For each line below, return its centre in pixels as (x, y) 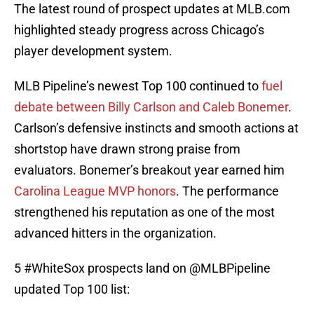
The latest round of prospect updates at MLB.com (152, 9)
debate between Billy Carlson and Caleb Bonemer (151, 107)
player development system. (93, 51)
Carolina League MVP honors (95, 191)
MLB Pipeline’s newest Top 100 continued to (136, 86)
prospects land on (137, 268)
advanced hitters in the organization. (115, 233)
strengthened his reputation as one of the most (144, 212)
